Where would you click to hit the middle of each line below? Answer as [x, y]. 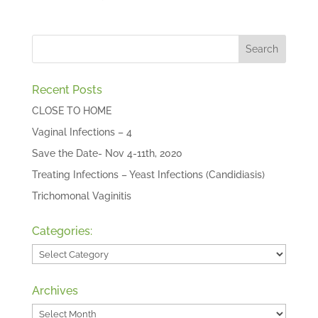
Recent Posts [67, 90]
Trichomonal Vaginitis [81, 196]
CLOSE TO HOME [71, 111]
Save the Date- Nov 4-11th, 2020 [107, 154]
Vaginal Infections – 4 [82, 132]
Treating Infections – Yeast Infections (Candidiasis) [148, 175]
